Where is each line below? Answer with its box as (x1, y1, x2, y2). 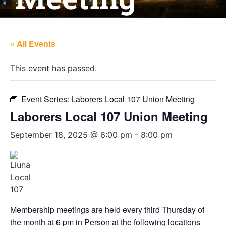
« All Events (10, 38, 55, 49)
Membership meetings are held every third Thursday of (10, 204, 204, 215)
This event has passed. (10, 63, 97, 73)
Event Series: (21, 93, 71, 105)
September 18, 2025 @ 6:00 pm (10, 130, 132, 140)
